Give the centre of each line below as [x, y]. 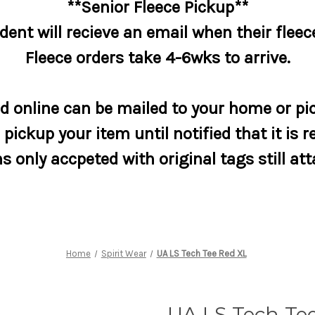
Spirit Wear [123, 253]
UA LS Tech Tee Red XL [201, 253]
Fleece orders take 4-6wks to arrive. [157, 57]
